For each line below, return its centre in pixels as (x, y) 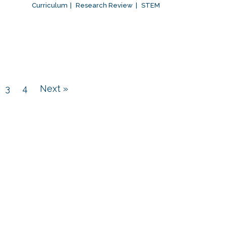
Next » (54, 89)
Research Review (104, 6)
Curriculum (49, 6)
